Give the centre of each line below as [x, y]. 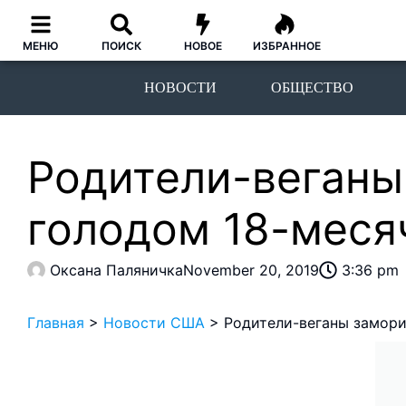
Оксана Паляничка [116, 270]
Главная [56, 323]
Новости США [154, 323]
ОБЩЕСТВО [312, 87]
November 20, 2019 [251, 270]
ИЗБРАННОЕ [286, 46]
